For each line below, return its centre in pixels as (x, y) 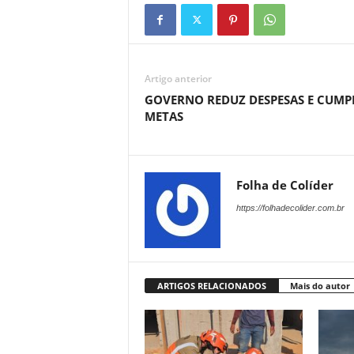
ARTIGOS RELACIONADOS (211, 286)
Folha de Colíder (284, 185)
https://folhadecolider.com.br (290, 208)
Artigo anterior (178, 79)
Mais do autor (320, 286)
